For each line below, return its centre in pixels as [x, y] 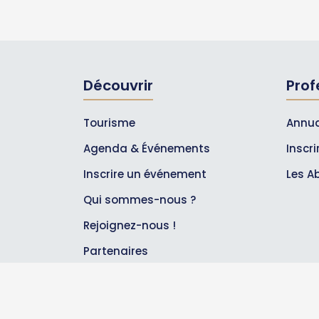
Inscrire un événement [145, 174]
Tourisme [109, 122]
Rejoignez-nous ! [130, 225]
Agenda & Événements [147, 148]
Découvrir [118, 85]
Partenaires [116, 251]
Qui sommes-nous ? [140, 199]
